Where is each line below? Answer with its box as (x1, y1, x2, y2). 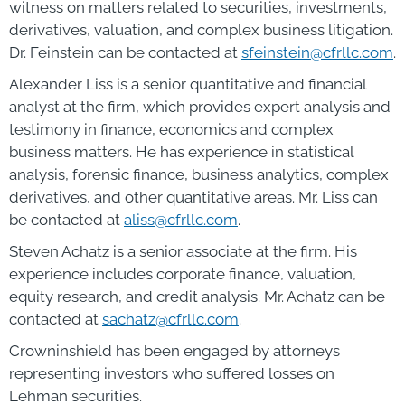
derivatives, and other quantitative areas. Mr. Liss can (9, 187, 378, 206)
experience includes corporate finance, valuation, (9, 264, 356, 283)
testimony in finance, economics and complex (9, 119, 334, 138)
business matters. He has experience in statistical (9, 142, 353, 161)
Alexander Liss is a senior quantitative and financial (9, 74, 366, 93)
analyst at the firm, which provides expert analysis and (9, 97, 391, 116)
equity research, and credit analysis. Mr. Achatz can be (9, 287, 385, 306)
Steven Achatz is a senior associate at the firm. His (9, 241, 357, 260)
